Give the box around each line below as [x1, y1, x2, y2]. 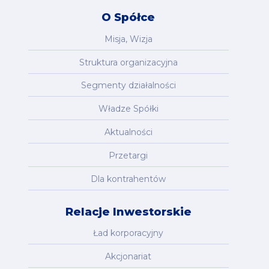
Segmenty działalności [80, 80, 176, 91]
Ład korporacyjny [93, 228, 164, 239]
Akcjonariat [105, 251, 152, 262]
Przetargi [109, 150, 148, 161]
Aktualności [104, 126, 153, 138]
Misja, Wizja [104, 33, 153, 44]
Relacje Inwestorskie [65, 205, 192, 219]
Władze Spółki [98, 103, 159, 115]
